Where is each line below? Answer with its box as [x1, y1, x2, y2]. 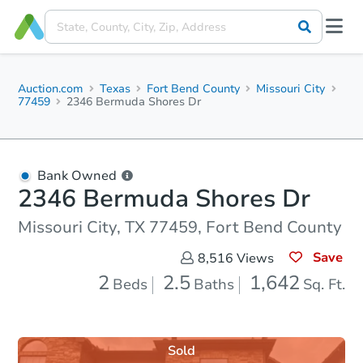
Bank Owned [37, 167, 117, 185]
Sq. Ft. [303, 275, 345, 294]
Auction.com [18, 81, 83, 96]
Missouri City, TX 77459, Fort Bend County [18, 216, 342, 238]
